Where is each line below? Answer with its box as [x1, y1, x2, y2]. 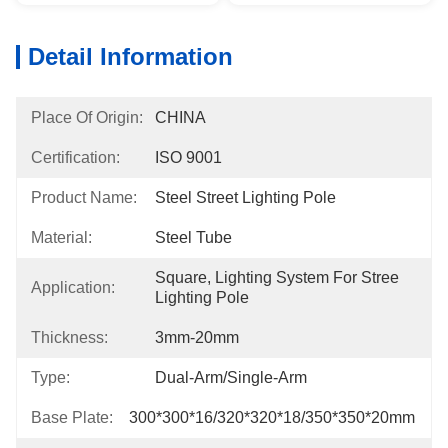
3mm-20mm [155, 329, 239, 346]
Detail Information [28, 43, 233, 70]
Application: [31, 279, 115, 296]
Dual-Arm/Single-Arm [155, 369, 307, 386]
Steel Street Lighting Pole [155, 189, 336, 206]
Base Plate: [31, 409, 113, 426]
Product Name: [31, 189, 137, 206]
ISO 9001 [155, 149, 222, 166]
